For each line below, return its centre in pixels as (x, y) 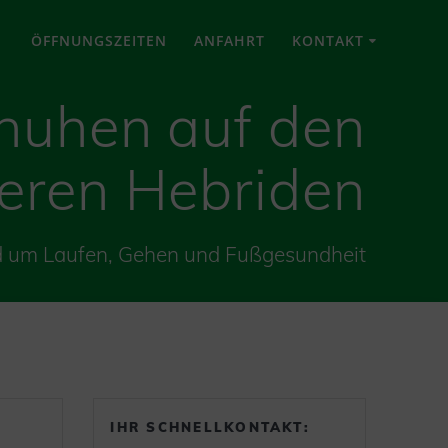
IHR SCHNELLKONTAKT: (210, 426)
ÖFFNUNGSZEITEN (99, 40)
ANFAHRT (230, 40)
